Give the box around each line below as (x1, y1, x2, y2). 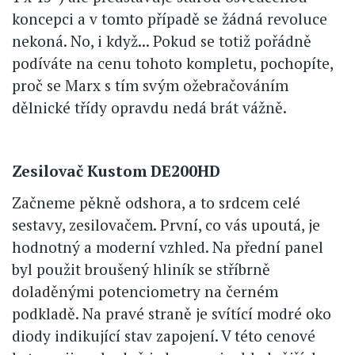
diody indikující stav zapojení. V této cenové (12, 325, 315, 345)
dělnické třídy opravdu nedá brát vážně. (12, 97, 287, 117)
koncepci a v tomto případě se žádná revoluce (12, 8, 327, 29)
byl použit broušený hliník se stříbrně (12, 258, 270, 279)
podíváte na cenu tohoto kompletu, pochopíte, (12, 52, 333, 73)
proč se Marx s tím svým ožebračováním (12, 74, 288, 95)
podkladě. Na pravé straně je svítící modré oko (12, 303, 331, 323)
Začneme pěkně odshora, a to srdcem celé (12, 192, 300, 212)
